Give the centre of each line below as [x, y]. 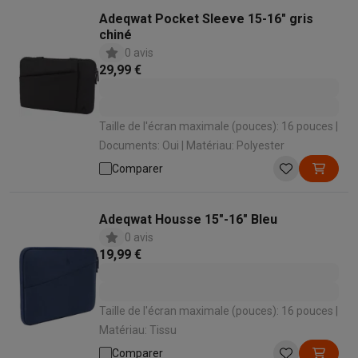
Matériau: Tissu [138, 330]
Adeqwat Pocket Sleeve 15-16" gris [206, 19]
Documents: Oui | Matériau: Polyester [192, 145]
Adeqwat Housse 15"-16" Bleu [188, 219]
